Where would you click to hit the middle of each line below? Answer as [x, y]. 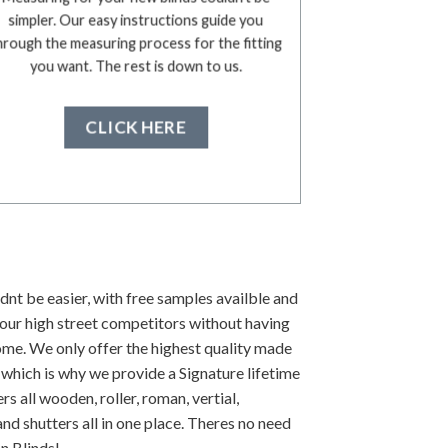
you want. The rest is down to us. [135, 66]
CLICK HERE [136, 127]
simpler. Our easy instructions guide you [136, 20]
